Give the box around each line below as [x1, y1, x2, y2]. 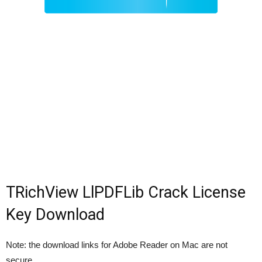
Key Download [6, 205, 105, 225]
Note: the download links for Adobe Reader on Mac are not [6, 240, 227, 250]
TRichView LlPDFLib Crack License [6, 183, 246, 202]
